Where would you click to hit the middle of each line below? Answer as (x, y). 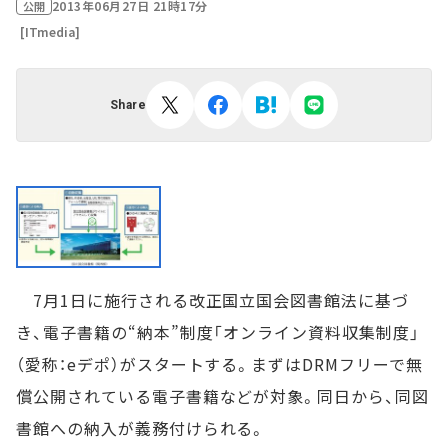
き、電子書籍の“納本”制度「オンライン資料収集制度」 (218, 332)
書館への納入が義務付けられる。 (141, 428)
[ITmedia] (50, 31)
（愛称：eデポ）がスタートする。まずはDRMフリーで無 (219, 364)
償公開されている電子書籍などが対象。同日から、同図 (222, 396)
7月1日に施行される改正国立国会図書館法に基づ (213, 300)
